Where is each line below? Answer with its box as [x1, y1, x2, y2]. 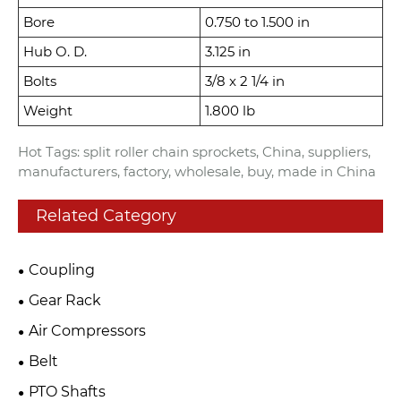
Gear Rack [29, 291, 101, 309]
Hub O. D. [23, 42, 87, 60]
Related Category [36, 205, 176, 226]
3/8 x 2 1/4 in [205, 72, 285, 90]
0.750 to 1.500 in [205, 13, 310, 30]
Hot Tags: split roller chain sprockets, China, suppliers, [18, 142, 371, 160]
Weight [23, 101, 73, 119]
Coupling [29, 260, 95, 278]
